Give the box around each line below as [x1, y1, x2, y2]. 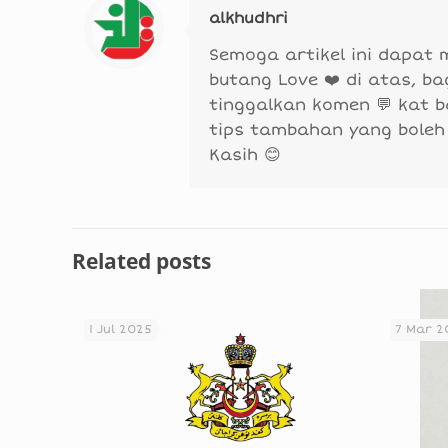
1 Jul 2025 [89, 322, 152, 337]
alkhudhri [209, 9, 288, 27]
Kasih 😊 [209, 145, 281, 165]
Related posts [72, 247, 211, 275]
